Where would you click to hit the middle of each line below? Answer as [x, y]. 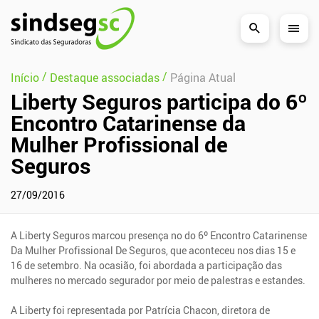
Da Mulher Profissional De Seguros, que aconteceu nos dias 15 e [153, 250]
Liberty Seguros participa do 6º [159, 101]
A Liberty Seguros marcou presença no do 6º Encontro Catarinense [159, 235]
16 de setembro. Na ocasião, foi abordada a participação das [147, 265]
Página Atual [203, 77]
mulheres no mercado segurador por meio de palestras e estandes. [158, 280]
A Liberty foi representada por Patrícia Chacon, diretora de [141, 310]
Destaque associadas [105, 77]
